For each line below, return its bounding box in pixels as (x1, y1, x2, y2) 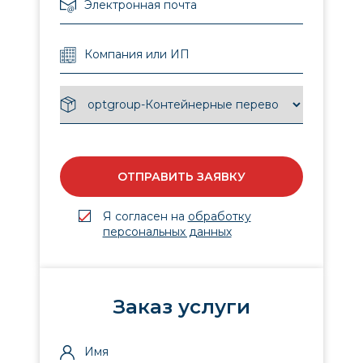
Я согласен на (102, 209, 188, 224)
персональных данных (102, 224, 232, 239)
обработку (187, 209, 251, 224)
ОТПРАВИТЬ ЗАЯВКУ (117, 169, 246, 184)
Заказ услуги (113, 295, 250, 318)
